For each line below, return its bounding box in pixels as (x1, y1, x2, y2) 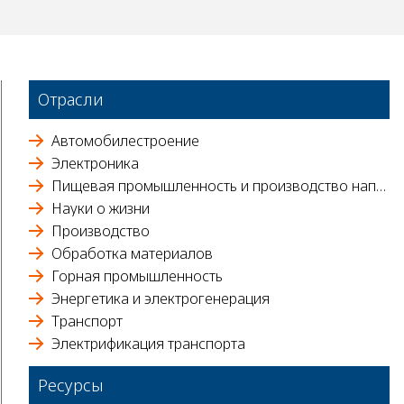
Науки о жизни (51, 197, 150, 218)
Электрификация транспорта (51, 333, 245, 353)
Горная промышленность (51, 265, 223, 286)
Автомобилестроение (51, 130, 199, 151)
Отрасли (38, 87, 104, 110)
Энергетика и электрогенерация (51, 288, 270, 308)
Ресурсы (38, 373, 104, 396)
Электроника (51, 152, 139, 173)
